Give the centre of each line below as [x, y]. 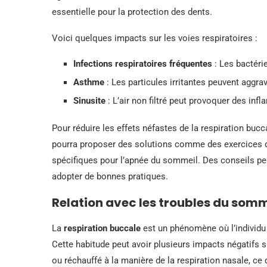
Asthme [89, 82]
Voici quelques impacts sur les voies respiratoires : [155, 38]
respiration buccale [102, 228]
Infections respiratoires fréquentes [143, 63]
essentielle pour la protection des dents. [132, 12]
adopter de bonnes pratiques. [110, 176]
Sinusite [89, 100]
